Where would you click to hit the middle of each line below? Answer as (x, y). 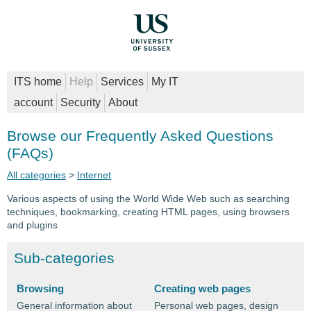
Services (123, 81)
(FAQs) (30, 153)
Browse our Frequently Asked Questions (140, 135)
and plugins (32, 225)
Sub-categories (64, 258)
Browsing (40, 288)
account (34, 102)
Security (81, 102)
